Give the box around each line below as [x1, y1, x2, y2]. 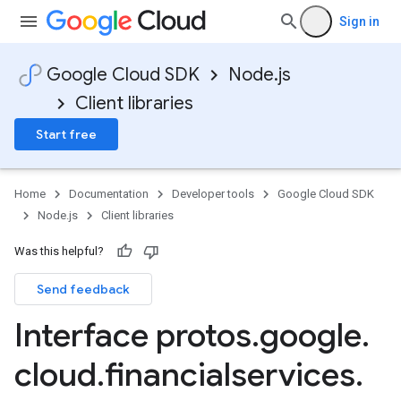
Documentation [69, 187, 149, 200]
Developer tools [172, 187, 254, 200]
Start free [36, 126, 97, 142]
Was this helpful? [14, 244, 104, 258]
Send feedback [37, 281, 130, 297]
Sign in [339, 14, 380, 29]
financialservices [105, 354, 355, 395]
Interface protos [14, 315, 252, 355]
